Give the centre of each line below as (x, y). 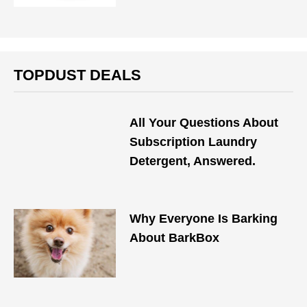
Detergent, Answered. (193, 161)
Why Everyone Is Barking (204, 219)
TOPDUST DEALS (77, 75)
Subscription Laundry (194, 142)
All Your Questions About (204, 123)
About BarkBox (175, 238)
